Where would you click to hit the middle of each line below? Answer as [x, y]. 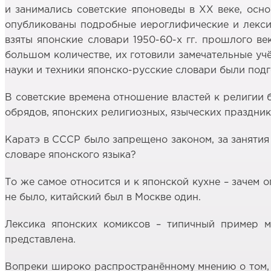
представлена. [40, 240]
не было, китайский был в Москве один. [103, 197]
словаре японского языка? [70, 155]
